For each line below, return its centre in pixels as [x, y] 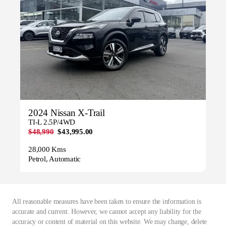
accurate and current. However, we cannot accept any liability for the [107, 212]
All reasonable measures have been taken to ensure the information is [107, 202]
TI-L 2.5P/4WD [52, 122]
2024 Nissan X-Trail [67, 113]
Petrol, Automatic [55, 159]
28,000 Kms [47, 150]
